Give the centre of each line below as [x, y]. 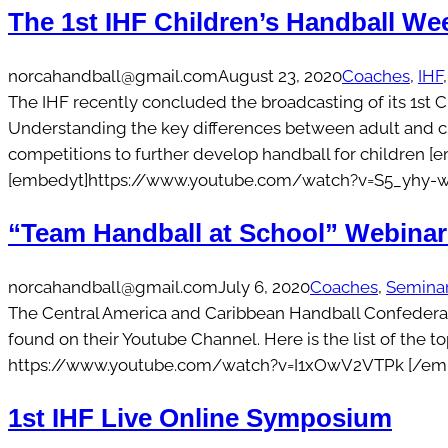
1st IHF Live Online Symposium [200, 418]
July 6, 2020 [264, 286]
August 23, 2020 [280, 75]
